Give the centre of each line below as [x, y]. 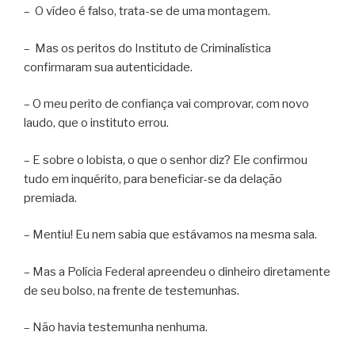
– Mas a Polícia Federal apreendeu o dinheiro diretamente [177, 271]
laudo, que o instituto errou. [96, 123]
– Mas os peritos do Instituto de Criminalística [147, 48]
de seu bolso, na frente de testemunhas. [132, 290]
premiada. [50, 198]
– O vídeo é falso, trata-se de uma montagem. [147, 11]
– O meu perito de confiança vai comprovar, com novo [166, 104]
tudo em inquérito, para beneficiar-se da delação [153, 179]
